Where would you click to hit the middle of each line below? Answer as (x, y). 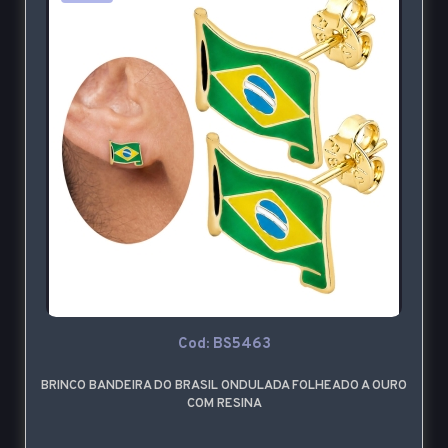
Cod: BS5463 (224, 345)
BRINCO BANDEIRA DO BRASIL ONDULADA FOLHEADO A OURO (224, 386)
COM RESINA (224, 404)
